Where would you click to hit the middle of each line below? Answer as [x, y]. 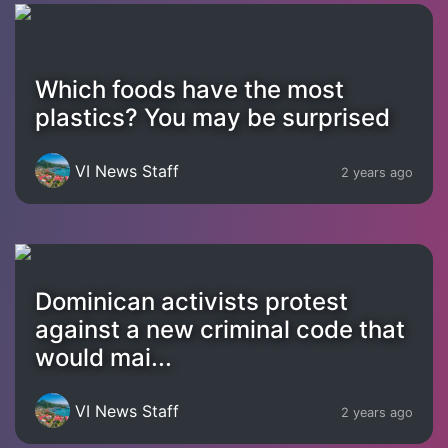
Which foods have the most [189, 89]
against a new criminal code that [220, 329]
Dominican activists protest [191, 301]
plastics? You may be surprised [212, 117]
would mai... [103, 357]
